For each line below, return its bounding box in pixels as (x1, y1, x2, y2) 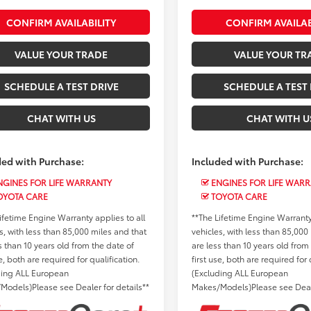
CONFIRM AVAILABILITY (6, 15, 116, 29)
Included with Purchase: (192, 153, 304, 168)
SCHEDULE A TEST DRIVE (3, 78, 119, 93)
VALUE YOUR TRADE (15, 47, 108, 61)
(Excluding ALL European (192, 266, 289, 278)
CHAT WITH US (26, 110, 96, 125)
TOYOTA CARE (209, 190, 268, 202)
